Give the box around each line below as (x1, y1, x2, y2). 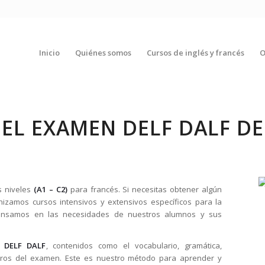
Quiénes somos (75, 47, 131, 58)
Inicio (39, 47, 60, 58)
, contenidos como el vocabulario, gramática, (46, 240, 222, 251)
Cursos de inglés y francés (147, 47, 244, 58)
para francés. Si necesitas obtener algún (67, 184, 222, 195)
